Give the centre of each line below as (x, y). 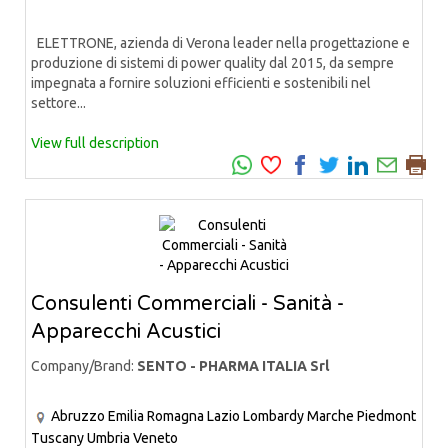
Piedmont (386, 416)
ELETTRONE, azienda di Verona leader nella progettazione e (220, 43)
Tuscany (57, 437)
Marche (330, 416)
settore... (58, 103)
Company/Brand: (84, 366)
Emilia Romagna (156, 416)
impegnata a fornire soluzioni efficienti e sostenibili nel (201, 83)
